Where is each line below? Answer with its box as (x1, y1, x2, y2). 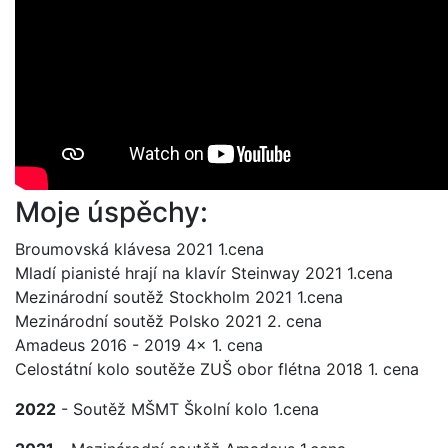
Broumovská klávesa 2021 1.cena (15, 239, 264, 259)
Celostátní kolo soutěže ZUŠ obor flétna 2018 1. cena (15, 359, 419, 379)
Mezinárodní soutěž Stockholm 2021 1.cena (15, 287, 343, 307)
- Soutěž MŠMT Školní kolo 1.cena (56, 399, 319, 419)
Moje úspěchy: (15, 195, 208, 229)
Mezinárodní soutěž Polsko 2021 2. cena (15, 311, 322, 331)
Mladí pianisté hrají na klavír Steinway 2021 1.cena (15, 263, 393, 283)
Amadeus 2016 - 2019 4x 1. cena (15, 335, 263, 355)
